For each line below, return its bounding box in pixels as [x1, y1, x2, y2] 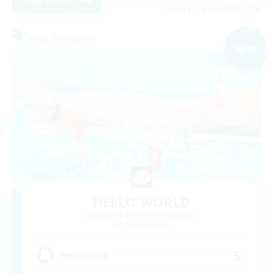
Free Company [29, 32, 94, 44]
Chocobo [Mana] [120, 220, 170, 229]
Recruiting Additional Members [86, 211, 196, 220]
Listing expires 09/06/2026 [166, 4, 262, 13]
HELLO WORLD [92, 193, 191, 212]
